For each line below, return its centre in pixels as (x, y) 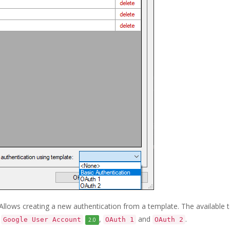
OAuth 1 (120, 219)
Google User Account (42, 219)
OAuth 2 (169, 219)
